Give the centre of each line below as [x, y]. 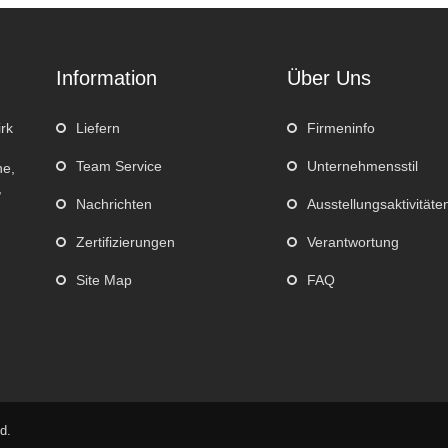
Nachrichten [113, 204]
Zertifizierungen [125, 242]
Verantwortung [353, 242]
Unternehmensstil [363, 166]
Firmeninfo [341, 128]
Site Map [103, 280]
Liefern [97, 128]
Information [106, 78]
